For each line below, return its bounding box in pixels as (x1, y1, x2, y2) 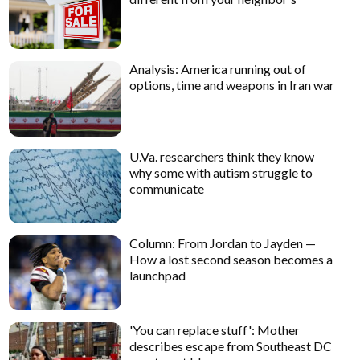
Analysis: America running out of (129, 61, 307, 77)
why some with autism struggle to (129, 164, 313, 180)
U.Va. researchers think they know (129, 148, 315, 164)
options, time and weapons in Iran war (129, 77, 335, 93)
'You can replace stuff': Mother (129, 322, 301, 338)
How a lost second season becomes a (129, 251, 333, 267)
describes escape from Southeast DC (129, 338, 333, 354)
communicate (129, 180, 205, 196)
